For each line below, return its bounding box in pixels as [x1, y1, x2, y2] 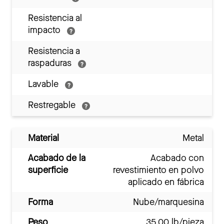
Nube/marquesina [133, 196, 204, 208]
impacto [28, 24, 63, 36]
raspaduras [28, 57, 74, 69]
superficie [28, 164, 68, 176]
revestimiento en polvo [113, 164, 204, 176]
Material [28, 132, 59, 144]
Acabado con [150, 152, 204, 164]
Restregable [28, 99, 78, 111]
